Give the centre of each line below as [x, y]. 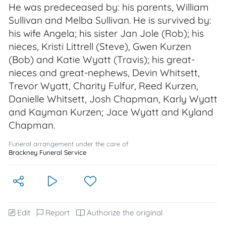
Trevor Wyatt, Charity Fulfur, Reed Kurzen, [103, 86]
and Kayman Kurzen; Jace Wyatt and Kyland [111, 112]
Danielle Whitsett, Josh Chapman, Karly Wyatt [113, 99]
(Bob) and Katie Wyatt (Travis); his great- [102, 60]
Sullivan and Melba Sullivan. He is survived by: [110, 20]
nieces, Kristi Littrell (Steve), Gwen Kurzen [100, 46]
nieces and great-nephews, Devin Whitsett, [104, 73]
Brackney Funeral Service [47, 152]
